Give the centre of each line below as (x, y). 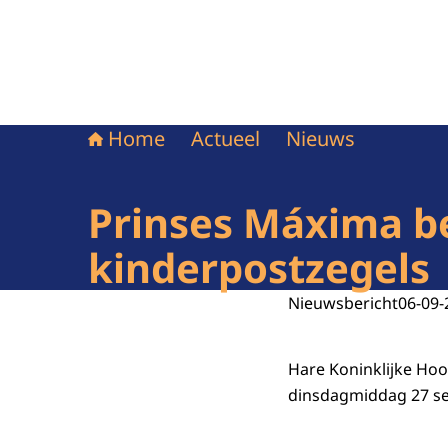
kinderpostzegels (259, 267)
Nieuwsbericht (343, 303)
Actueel (225, 138)
